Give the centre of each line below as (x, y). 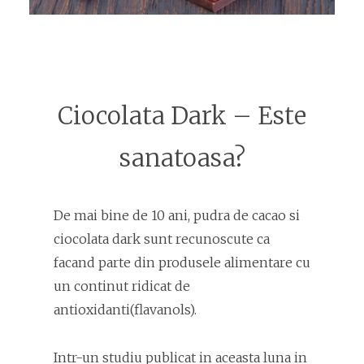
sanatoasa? (182, 158)
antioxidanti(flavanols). (125, 310)
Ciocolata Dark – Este (182, 116)
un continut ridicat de (122, 286)
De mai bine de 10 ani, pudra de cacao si (177, 216)
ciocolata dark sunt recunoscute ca (162, 239)
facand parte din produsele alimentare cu (182, 263)
